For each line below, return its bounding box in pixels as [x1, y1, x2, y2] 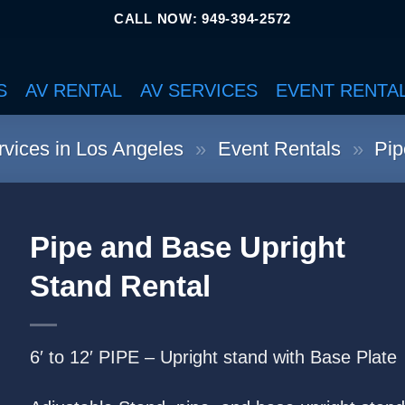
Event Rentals [217, 137, 341, 161]
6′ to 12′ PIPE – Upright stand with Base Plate [29, 347, 397, 368]
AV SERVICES [140, 80, 258, 101]
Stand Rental [29, 269, 211, 304]
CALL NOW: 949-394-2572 [113, 11, 292, 26]
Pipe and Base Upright [29, 231, 345, 265]
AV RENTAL [25, 80, 122, 101]
